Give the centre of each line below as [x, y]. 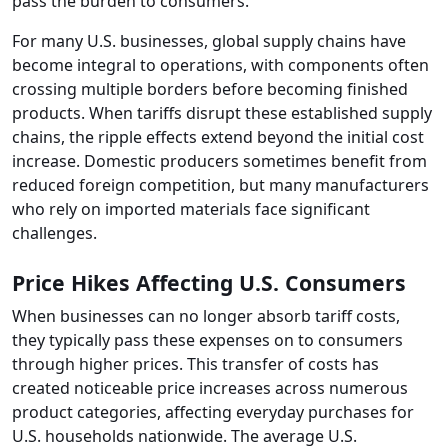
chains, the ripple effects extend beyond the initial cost [218, 137]
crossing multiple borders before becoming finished [210, 89]
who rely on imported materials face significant [191, 209]
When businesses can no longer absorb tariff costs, [206, 316]
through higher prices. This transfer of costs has [195, 364]
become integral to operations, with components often [220, 65]
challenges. [54, 233]
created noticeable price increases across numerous [210, 388]
